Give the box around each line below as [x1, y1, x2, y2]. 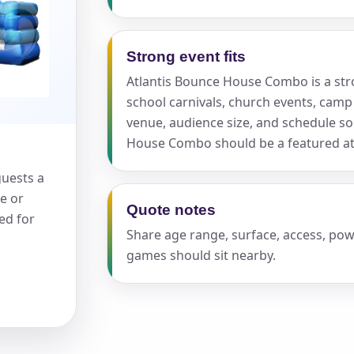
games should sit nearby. [126, 246, 276, 264]
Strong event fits [126, 47, 246, 65]
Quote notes [126, 201, 216, 218]
